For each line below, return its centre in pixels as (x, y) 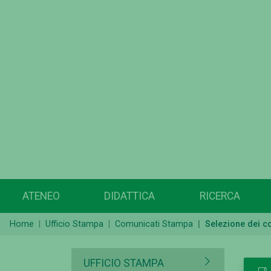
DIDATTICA (130, 196)
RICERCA (220, 196)
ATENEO (41, 196)
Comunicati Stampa (154, 224)
